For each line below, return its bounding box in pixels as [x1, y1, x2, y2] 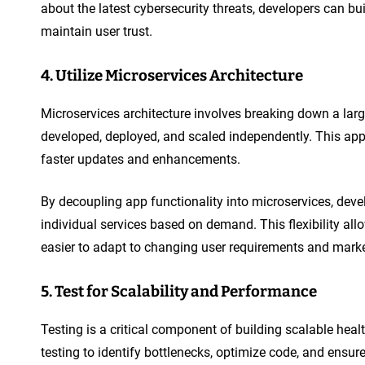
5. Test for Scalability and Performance [41, 282, 317, 301]
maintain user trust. [41, 23, 152, 39]
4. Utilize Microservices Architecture [41, 66, 303, 85]
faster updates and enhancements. [41, 151, 240, 167]
